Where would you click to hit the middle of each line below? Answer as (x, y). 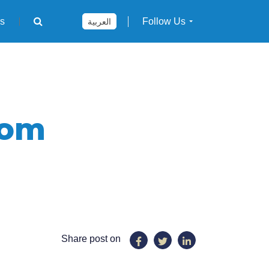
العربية (100, 22)
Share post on (91, 239)
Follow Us (164, 22)
